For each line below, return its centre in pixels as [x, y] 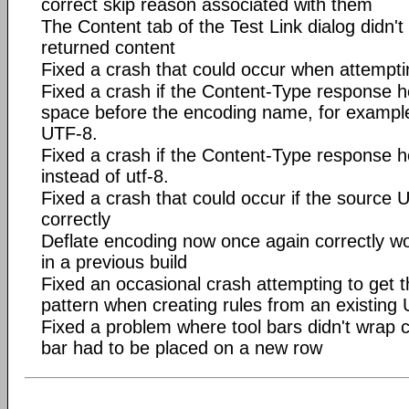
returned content [108, 47]
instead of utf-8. [105, 176]
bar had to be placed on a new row [182, 347]
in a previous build [114, 262]
